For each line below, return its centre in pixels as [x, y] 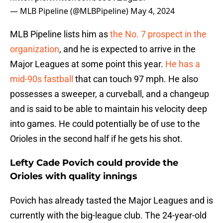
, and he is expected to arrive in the [127, 49]
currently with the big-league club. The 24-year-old [108, 216]
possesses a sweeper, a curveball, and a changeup [110, 94]
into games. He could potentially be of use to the [105, 124]
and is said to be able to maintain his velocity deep [109, 109]
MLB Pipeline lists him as [60, 34]
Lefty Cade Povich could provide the [94, 163]
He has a [183, 64]
